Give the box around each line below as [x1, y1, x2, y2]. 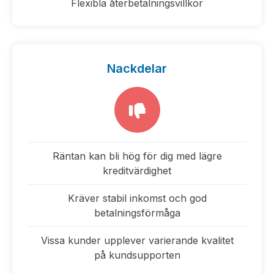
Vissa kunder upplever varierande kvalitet [40, 234, 234, 246]
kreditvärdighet [103, 165, 171, 177]
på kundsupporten [94, 249, 180, 261]
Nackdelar [107, 61, 167, 76]
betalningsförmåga [94, 207, 180, 219]
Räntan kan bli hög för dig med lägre [52, 150, 222, 162]
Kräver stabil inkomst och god [67, 192, 207, 204]
